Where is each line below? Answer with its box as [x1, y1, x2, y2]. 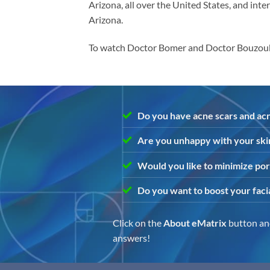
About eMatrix [163, 217, 227, 229]
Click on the [113, 217, 163, 229]
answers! [113, 232, 150, 244]
